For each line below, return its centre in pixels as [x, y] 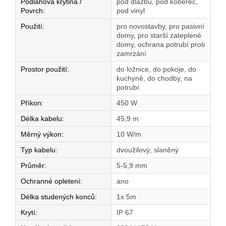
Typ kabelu [38, 150]
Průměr [33, 166]
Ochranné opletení [50, 181]
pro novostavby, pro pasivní [160, 26]
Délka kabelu [41, 119]
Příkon [31, 103]
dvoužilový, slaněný [148, 150]
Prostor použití [44, 69]
